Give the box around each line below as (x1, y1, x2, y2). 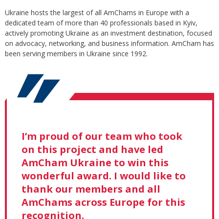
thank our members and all (22, 182, 160, 196)
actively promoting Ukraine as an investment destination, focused (5, 28, 212, 38)
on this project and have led (22, 143, 163, 156)
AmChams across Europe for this (22, 196, 185, 209)
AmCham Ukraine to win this (22, 156, 169, 170)
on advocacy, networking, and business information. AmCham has (5, 39, 214, 48)
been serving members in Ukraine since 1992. (5, 49, 148, 59)
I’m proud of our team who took (22, 130, 182, 143)
